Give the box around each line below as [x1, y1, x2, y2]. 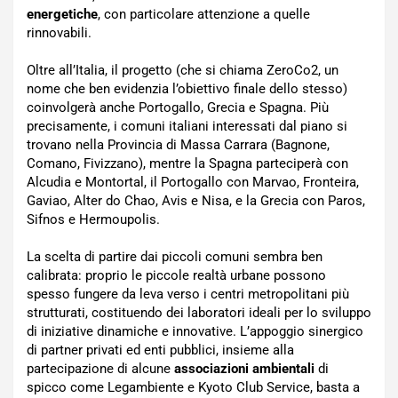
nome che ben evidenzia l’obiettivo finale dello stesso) [27, 81, 347, 98]
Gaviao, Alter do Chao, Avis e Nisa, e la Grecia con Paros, [27, 193, 365, 210]
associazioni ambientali [174, 361, 314, 378]
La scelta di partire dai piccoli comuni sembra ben [27, 249, 322, 266]
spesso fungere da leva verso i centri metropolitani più [27, 286, 349, 303]
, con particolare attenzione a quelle [98, 6, 310, 23]
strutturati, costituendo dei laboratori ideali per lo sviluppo [27, 305, 371, 322]
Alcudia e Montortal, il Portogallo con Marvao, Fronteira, [27, 174, 359, 191]
